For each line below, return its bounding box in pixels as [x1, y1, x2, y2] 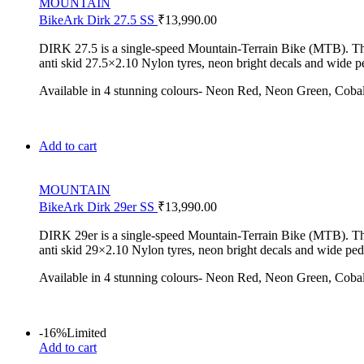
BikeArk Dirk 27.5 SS [39, 12, 158, 27]
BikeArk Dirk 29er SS [39, 199, 158, 214]
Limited [67, 325, 106, 340]
